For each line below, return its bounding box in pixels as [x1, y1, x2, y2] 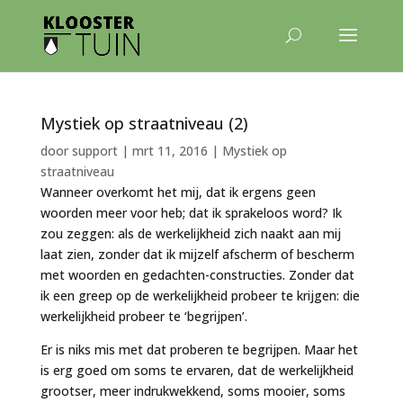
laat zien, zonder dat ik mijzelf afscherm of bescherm [40, 246, 354, 263]
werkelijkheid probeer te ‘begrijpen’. [40, 308, 247, 325]
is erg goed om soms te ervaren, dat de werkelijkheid [40, 362, 354, 379]
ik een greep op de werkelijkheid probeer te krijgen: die [40, 287, 360, 304]
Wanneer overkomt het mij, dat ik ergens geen [40, 184, 316, 201]
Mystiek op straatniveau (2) [40, 112, 248, 134]
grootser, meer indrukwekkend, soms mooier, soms [40, 382, 345, 399]
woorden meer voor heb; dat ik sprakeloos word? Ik [40, 204, 342, 221]
